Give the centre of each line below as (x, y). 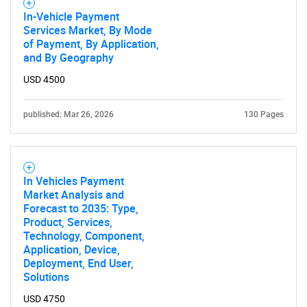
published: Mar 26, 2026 (69, 114)
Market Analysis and (74, 195)
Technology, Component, (84, 236)
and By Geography (69, 58)
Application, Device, (72, 249)
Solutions (46, 277)
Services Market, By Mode (88, 30)
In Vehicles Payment (74, 181)
